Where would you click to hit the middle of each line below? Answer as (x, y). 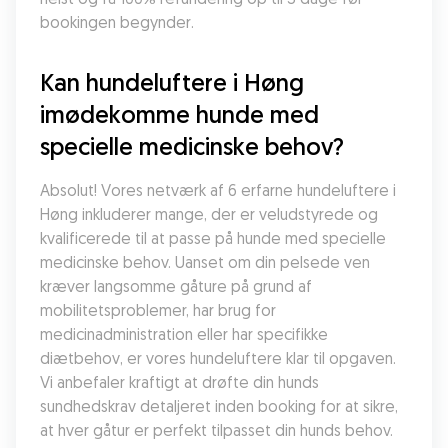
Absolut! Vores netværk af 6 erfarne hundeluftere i (218, 190)
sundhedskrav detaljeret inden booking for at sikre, (219, 406)
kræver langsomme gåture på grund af (176, 286)
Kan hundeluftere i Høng (172, 82)
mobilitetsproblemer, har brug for (158, 310)
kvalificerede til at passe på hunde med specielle (213, 238)
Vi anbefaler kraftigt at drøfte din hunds (179, 382)
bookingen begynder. (117, 22)
